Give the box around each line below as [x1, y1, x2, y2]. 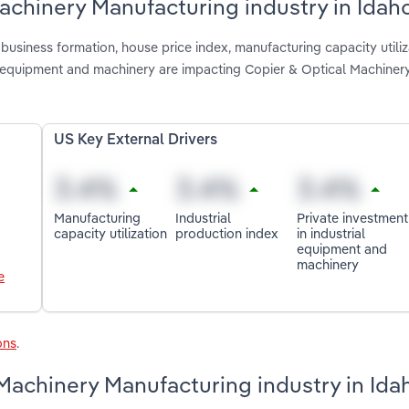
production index [175, 224, 279, 242]
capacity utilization [54, 224, 168, 242]
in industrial [296, 224, 365, 242]
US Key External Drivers [54, 133, 218, 149]
